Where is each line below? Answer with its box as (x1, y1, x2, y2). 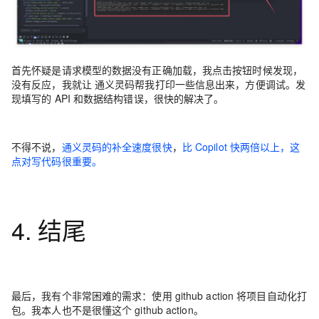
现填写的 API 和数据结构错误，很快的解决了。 (11, 91, 224, 106)
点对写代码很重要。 (11, 154, 102, 169)
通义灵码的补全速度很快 (61, 140, 172, 155)
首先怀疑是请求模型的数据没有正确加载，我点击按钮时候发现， (11, 63, 303, 78)
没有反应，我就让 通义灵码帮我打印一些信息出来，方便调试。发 (11, 77, 306, 92)
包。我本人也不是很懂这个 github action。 (11, 303, 204, 318)
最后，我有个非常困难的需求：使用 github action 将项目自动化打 (11, 288, 307, 303)
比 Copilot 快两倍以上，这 (182, 140, 300, 155)
